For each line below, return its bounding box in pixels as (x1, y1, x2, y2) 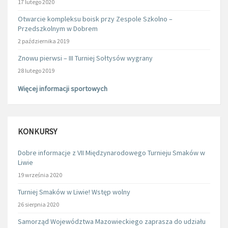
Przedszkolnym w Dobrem (18, 23, 98, 33)
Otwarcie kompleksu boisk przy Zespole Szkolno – (18, 14, 173, 23)
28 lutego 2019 (18, 66, 54, 74)
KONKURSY (18, 126, 57, 136)
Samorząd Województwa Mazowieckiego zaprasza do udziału (18, 216, 206, 226)
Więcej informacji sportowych (18, 83, 107, 93)
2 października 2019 (18, 37, 69, 45)
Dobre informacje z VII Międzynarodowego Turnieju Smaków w (18, 148, 205, 157)
